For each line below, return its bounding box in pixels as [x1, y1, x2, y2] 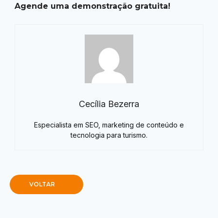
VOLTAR [29, 181, 55, 188]
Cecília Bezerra [79, 99, 139, 109]
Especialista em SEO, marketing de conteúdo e [34, 121, 184, 129]
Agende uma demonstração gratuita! [15, 1, 170, 11]
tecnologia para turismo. [71, 131, 147, 140]
